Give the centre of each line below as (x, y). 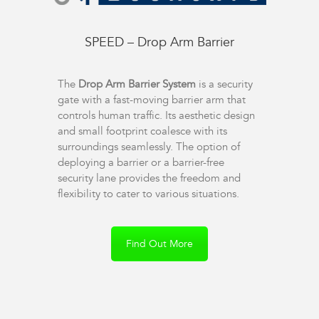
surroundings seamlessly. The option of (148, 147)
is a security (224, 84)
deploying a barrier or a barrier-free (141, 163)
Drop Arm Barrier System (137, 84)
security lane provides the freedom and (149, 178)
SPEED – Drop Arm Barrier (159, 43)
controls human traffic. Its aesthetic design (156, 116)
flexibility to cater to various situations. (148, 194)
